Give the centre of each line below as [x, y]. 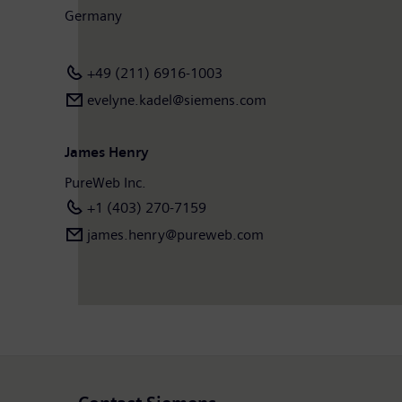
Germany [93, 15]
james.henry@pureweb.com [175, 234]
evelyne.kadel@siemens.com [177, 100]
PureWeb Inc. [105, 182]
